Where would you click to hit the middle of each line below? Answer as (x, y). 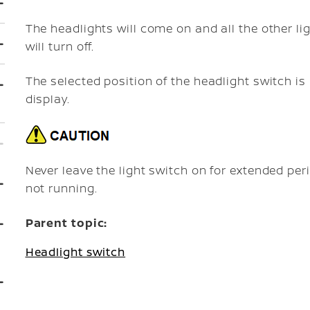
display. (47, 99)
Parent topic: (66, 223)
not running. (61, 188)
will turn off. (60, 46)
